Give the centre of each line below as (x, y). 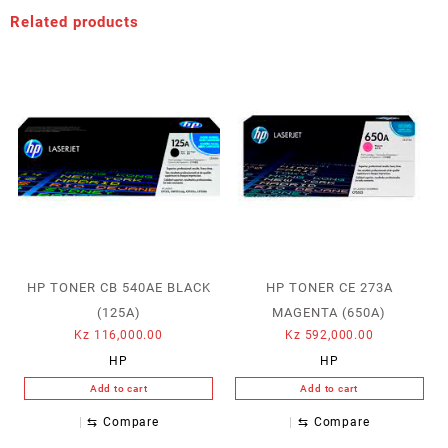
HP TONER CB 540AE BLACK (118, 287)
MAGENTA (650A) (329, 312)
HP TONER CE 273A (329, 287)
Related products (74, 21)
